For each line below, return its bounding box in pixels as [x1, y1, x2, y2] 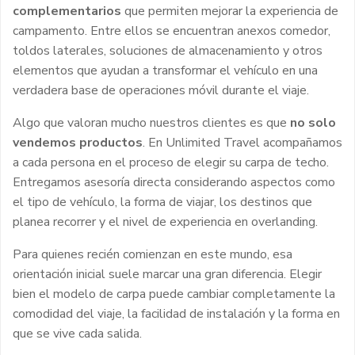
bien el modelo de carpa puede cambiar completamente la [13, 284, 335, 303]
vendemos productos [13, 133, 143, 151]
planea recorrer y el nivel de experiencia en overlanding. [13, 212, 318, 231]
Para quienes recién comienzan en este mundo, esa [13, 245, 292, 263]
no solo [290, 113, 336, 132]
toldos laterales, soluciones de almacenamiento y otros [13, 41, 323, 59]
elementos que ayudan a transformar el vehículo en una [13, 61, 318, 79]
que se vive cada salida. [13, 324, 142, 342]
